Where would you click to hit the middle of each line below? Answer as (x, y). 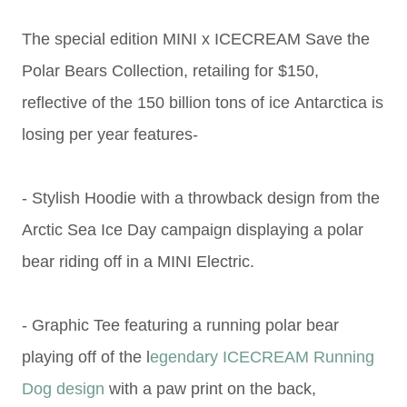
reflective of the (77, 103)
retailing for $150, (256, 71)
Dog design (63, 389)
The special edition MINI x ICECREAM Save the (196, 39)
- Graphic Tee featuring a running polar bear (180, 325)
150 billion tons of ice (216, 103)
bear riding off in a (87, 262)
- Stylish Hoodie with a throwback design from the (201, 198)
